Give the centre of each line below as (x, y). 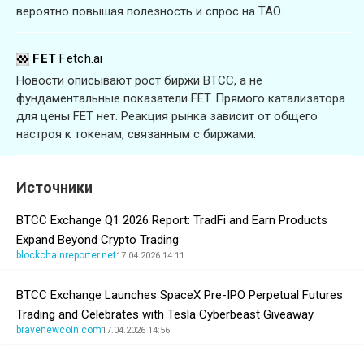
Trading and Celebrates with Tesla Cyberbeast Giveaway (165, 315)
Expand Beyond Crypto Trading (97, 240)
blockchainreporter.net (66, 256)
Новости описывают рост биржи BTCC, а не (139, 81)
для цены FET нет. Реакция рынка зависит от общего (167, 117)
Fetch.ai (81, 59)
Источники (54, 188)
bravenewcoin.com (59, 330)
